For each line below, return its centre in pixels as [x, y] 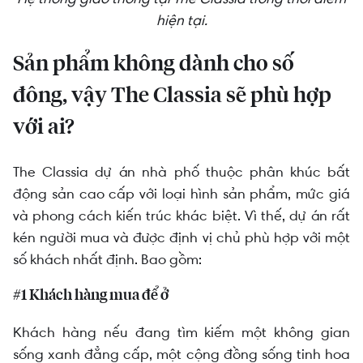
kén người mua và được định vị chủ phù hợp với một [181, 238]
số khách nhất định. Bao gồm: [107, 260]
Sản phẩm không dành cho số [154, 64]
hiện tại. [181, 20]
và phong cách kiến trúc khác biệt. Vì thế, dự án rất [181, 216]
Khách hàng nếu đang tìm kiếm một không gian [181, 333]
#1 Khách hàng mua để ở [91, 296]
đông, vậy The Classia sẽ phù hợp [172, 96]
